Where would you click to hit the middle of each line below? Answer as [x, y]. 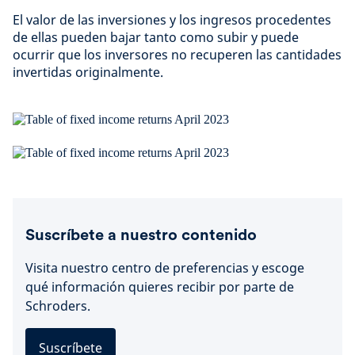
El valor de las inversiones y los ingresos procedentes [172, 20]
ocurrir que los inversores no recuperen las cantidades [177, 55]
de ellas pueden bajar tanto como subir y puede [156, 37]
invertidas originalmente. [88, 72]
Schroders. [58, 306]
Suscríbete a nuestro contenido [141, 235]
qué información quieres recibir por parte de [160, 287]
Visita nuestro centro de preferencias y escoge [165, 268]
